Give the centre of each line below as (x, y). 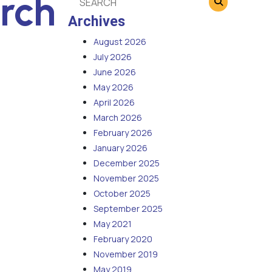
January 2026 (121, 148)
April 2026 (114, 103)
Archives (97, 22)
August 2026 (120, 42)
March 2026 (118, 118)
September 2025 (128, 209)
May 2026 (114, 87)
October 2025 (122, 194)
